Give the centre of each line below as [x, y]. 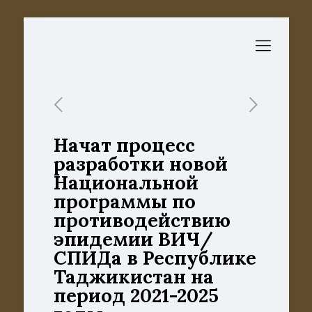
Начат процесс [124, 145]
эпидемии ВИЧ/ [133, 239]
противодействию [142, 220]
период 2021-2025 [136, 295]
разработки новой [140, 164]
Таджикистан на [133, 276]
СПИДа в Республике [155, 258]
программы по [124, 201]
